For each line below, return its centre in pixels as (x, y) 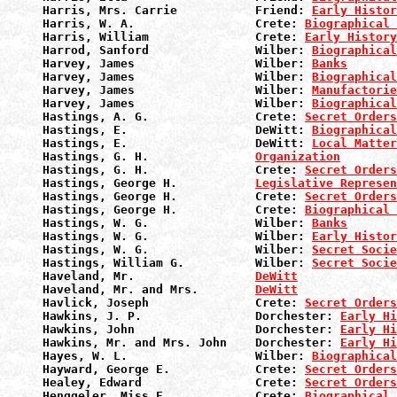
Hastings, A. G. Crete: (174, 117)
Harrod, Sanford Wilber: (177, 50)
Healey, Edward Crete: (174, 382)
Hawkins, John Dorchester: (191, 329)
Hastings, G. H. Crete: (174, 170)
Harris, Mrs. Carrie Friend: (177, 10)
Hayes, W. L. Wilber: (177, 356)
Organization (298, 156)
